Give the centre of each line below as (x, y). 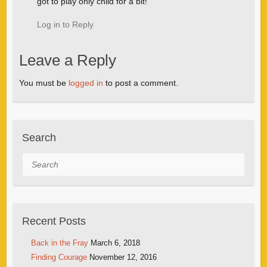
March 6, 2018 (115, 243)
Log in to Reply (65, 24)
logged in (86, 83)
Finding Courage (59, 257)
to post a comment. (140, 83)
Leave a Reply (67, 60)
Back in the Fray (59, 243)
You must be (44, 83)
